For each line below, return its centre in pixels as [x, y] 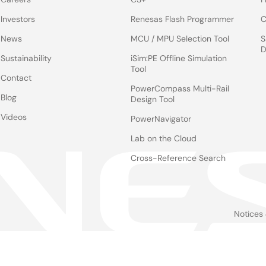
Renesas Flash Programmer [183, 19]
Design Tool [153, 99]
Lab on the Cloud [164, 138]
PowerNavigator [161, 119]
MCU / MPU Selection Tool [180, 39]
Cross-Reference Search [178, 158]
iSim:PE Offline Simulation [179, 58]
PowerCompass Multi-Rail [180, 88]
